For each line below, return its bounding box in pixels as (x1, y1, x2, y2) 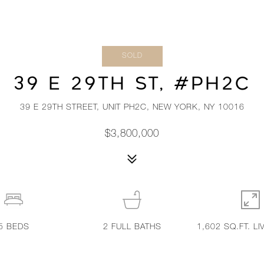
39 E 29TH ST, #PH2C (13, 73, 251, 94)
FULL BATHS (111, 223, 161, 232)
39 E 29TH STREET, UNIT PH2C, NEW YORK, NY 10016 (19, 104, 245, 112)
